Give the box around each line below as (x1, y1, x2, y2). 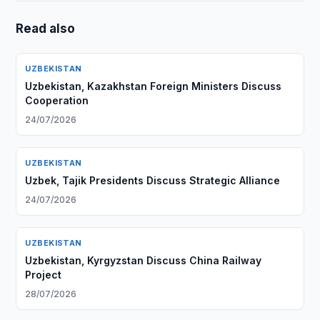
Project (25, 269, 62, 281)
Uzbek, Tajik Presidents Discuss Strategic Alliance (25, 174, 281, 186)
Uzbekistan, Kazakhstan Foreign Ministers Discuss (25, 80, 282, 92)
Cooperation (25, 94, 89, 106)
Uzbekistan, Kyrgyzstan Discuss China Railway (25, 254, 262, 266)
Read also (16, 21, 76, 36)
